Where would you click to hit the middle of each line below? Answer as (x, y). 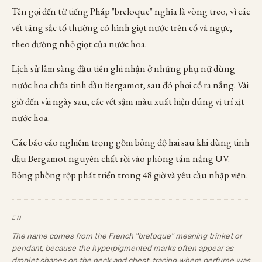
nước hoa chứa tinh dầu (58, 85)
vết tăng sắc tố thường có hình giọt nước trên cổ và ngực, (122, 27)
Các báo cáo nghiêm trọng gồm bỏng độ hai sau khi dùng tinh (131, 142)
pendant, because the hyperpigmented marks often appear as (123, 248)
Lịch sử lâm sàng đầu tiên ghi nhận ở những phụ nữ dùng (123, 68)
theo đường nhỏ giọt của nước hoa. (79, 44)
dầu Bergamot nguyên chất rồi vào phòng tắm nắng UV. (121, 158)
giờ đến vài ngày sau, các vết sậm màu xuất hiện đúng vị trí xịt (128, 101)
